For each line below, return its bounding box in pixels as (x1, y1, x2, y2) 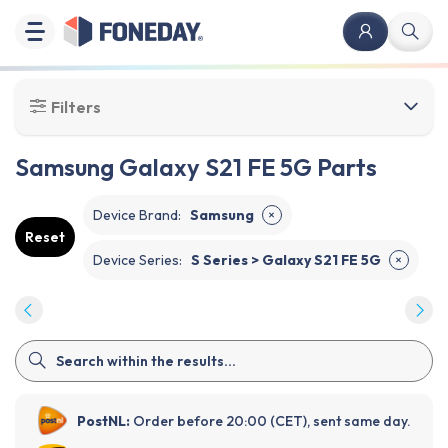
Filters (48, 97, 101, 117)
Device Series (93, 250, 179, 269)
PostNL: (77, 411, 130, 430)
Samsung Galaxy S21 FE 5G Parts (15, 152, 377, 182)
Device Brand (93, 206, 178, 224)
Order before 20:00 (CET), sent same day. (133, 411, 411, 430)
